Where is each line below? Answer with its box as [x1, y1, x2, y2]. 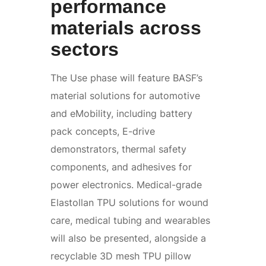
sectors [50, 38, 119, 60]
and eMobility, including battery [50, 107, 192, 119]
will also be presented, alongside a [50, 232, 206, 244]
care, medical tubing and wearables [50, 214, 210, 226]
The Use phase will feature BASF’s [50, 71, 202, 84]
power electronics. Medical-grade [50, 178, 202, 191]
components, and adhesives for [50, 160, 192, 173]
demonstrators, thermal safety [50, 142, 186, 155]
